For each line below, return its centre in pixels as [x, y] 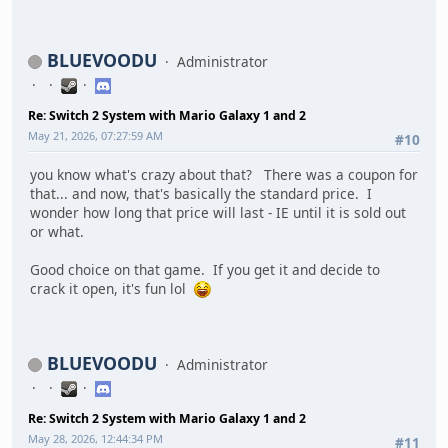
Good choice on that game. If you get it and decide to [205, 270]
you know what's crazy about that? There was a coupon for [224, 175]
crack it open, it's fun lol [112, 289]
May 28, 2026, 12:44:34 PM [95, 438]
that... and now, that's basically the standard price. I [201, 194]
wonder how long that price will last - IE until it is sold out [218, 213]
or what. [57, 232]
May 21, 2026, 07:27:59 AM [95, 135]
